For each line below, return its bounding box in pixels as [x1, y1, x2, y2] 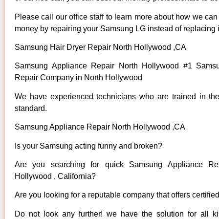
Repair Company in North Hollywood [15, 73, 144, 82]
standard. [15, 104, 47, 112]
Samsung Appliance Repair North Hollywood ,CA [15, 123, 185, 131]
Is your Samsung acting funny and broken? [15, 141, 162, 150]
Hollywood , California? [15, 172, 96, 180]
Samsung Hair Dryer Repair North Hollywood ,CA [15, 43, 186, 52]
